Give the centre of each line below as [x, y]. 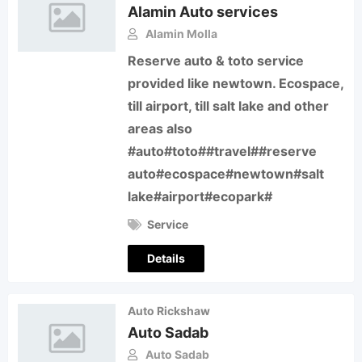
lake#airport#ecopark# [200, 196]
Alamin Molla [182, 34]
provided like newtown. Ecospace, [236, 83]
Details [166, 258]
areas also [160, 128]
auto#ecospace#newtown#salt [226, 174]
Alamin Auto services [203, 12]
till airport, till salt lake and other [229, 106]
